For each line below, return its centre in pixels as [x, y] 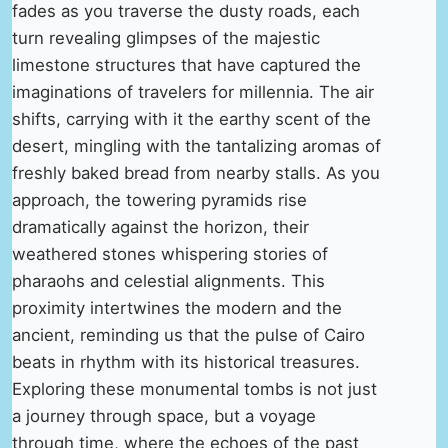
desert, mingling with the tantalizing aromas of [196, 145]
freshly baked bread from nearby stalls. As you [196, 172]
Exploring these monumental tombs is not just [194, 388]
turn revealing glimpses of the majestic [166, 37]
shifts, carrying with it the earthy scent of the [191, 118]
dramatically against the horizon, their [160, 226]
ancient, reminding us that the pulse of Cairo [188, 334]
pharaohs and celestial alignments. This [168, 280]
